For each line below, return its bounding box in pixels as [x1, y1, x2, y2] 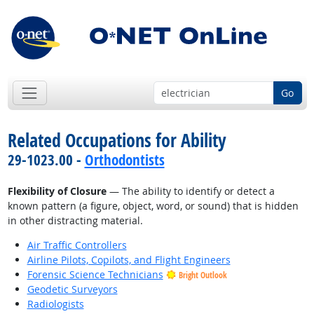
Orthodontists [84, 150, 165, 170]
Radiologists [27, 297, 84, 311]
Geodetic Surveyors [27, 282, 118, 296]
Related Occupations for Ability [7, 128, 226, 153]
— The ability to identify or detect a [106, 184, 275, 198]
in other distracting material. [7, 214, 143, 228]
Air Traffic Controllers [27, 238, 127, 252]
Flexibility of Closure [7, 184, 107, 198]
